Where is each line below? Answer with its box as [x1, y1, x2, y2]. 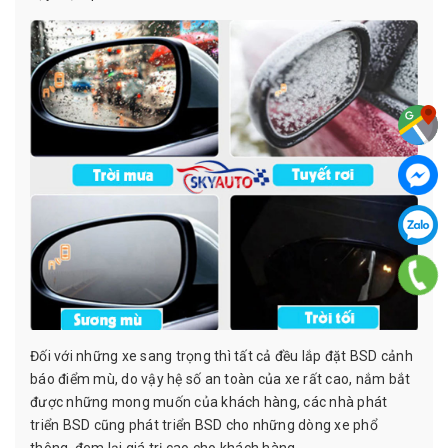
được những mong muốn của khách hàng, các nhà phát [30, 393, 388, 410]
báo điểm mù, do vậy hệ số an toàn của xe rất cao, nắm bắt [30, 370, 411, 387]
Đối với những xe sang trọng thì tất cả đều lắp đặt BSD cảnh [30, 347, 413, 364]
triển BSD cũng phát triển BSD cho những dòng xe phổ [30, 416, 378, 433]
